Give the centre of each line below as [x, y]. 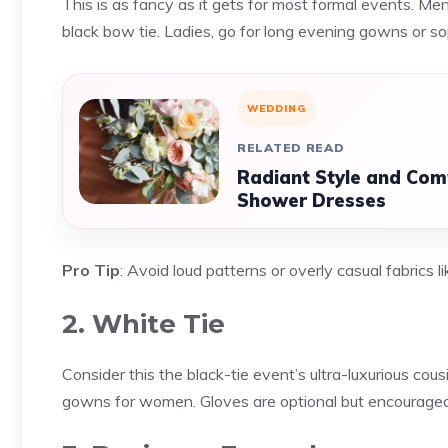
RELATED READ [291, 147]
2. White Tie [143, 324]
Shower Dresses [311, 200]
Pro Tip [91, 270]
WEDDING [276, 108]
